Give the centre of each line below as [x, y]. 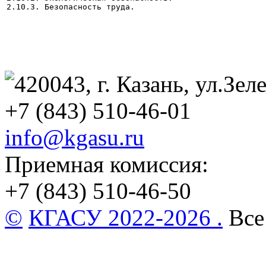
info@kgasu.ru [75, 138]
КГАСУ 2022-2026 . [126, 218]
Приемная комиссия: [107, 164]
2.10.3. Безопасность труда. [71, 7]
